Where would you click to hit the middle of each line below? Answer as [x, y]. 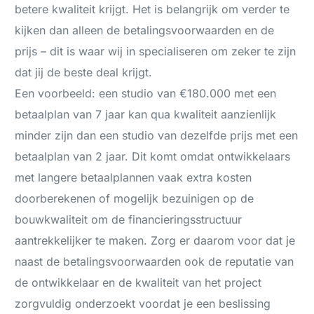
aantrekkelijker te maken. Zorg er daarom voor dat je [155, 241]
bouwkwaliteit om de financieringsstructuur [129, 220]
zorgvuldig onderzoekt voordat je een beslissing [143, 304]
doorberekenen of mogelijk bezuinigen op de [135, 199]
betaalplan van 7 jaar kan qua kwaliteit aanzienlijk [146, 115]
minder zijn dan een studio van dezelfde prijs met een [157, 136]
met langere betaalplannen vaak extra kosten [134, 178]
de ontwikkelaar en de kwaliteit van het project [138, 283]
